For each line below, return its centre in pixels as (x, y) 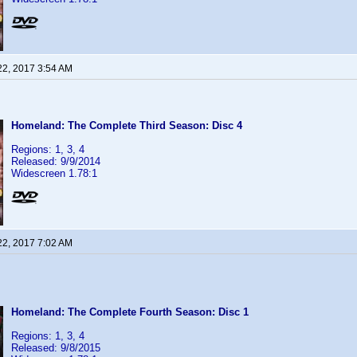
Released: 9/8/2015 (56, 348)
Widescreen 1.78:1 (54, 173)
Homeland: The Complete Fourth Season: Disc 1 (130, 312)
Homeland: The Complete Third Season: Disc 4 (127, 126)
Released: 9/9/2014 (56, 161)
